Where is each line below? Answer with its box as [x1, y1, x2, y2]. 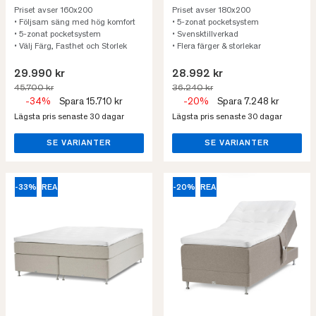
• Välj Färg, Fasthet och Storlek [14, 42, 127, 51]
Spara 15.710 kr [59, 97, 123, 107]
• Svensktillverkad [172, 30, 238, 39]
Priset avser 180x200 [172, 6, 250, 15]
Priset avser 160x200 [14, 6, 92, 15]
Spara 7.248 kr [217, 97, 279, 107]
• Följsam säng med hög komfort [14, 18, 138, 27]
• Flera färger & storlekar [172, 42, 261, 51]
